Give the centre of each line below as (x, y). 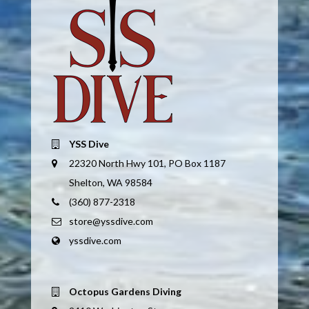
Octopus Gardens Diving (125, 291)
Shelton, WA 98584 (110, 182)
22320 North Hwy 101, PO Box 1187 (147, 163)
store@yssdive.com (111, 221)
